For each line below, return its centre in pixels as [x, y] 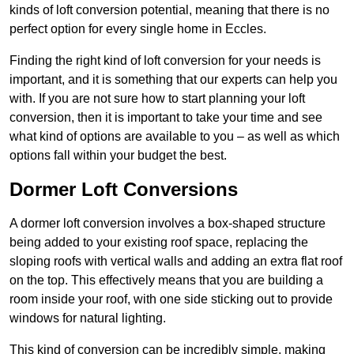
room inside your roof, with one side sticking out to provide [171, 299]
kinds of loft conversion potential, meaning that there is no [169, 10]
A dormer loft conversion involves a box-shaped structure [168, 224]
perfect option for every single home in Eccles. [138, 29]
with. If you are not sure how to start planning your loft [157, 99]
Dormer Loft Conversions [124, 190]
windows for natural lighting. [88, 318]
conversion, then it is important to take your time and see [166, 118]
